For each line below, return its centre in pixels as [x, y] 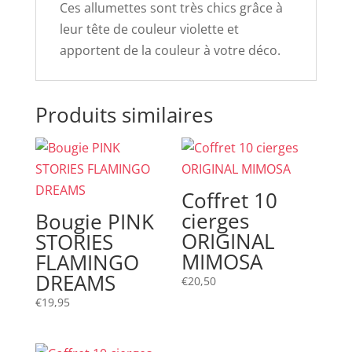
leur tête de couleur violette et [149, 29]
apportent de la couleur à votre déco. [170, 50]
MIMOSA [222, 261]
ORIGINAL [229, 241]
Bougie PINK [94, 221]
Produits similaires [124, 114]
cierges [216, 220]
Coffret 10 [230, 200]
